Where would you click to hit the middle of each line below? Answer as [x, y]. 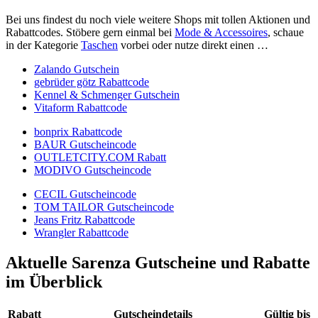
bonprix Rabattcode [78, 132]
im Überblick [54, 282]
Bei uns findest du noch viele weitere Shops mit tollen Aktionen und [158, 20]
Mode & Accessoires [221, 33]
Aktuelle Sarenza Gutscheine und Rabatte [158, 263]
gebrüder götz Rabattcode [92, 82]
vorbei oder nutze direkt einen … [193, 45]
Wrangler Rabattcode [81, 233]
